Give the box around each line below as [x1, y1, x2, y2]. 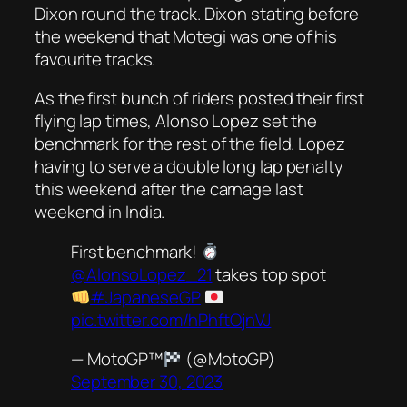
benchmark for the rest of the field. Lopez [35, 132, 345, 156]
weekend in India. [35, 200, 165, 224]
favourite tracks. [35, 46, 156, 71]
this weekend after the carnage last [35, 177, 303, 202]
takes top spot [212, 262, 327, 286]
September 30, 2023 [71, 370, 223, 394]
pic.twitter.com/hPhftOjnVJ [71, 307, 272, 332]
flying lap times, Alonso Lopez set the [35, 109, 318, 134]
